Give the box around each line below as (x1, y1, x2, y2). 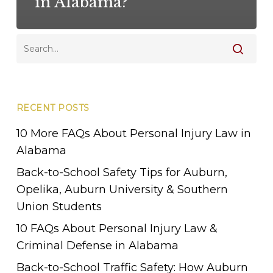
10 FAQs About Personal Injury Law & (16, 221, 218, 235)
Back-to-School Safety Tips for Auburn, (16, 165, 227, 179)
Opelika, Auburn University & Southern (16, 182, 228, 196)
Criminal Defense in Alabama (16, 238, 179, 252)
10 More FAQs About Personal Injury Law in (16, 126, 251, 140)
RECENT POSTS (16, 102, 90, 113)
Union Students (16, 199, 102, 213)
